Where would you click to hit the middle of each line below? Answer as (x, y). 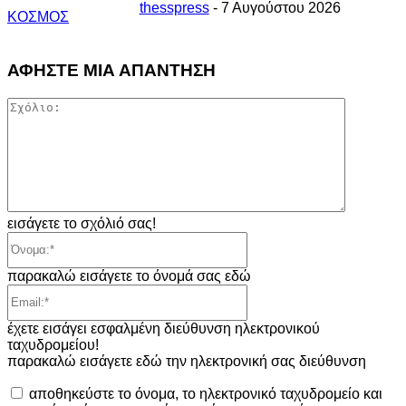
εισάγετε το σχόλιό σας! (82, 223)
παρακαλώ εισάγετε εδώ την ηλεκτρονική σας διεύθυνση (187, 361)
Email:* (270, 291)
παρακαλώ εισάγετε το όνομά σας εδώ (129, 275)
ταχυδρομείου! (53, 344)
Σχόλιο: (368, 104)
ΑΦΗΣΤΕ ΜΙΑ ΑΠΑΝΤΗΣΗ (111, 70)
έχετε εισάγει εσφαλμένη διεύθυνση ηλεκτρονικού (164, 328)
